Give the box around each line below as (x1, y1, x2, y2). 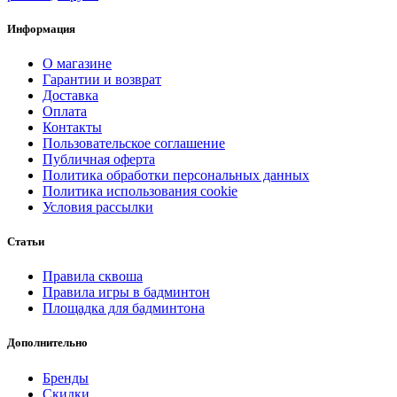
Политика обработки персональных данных (43, 167, 309, 183)
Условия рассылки (43, 198, 153, 214)
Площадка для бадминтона (43, 300, 205, 316)
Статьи (7, 235, 44, 249)
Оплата (43, 103, 87, 119)
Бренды (43, 370, 89, 385)
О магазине (43, 55, 112, 71)
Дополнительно (7, 336, 88, 350)
